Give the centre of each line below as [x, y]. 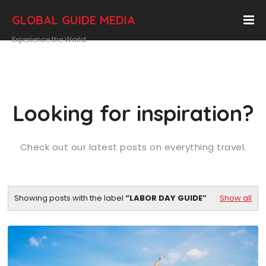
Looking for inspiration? [133, 113]
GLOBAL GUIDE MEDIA [74, 20]
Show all [236, 198]
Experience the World [49, 39]
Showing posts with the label [70, 198]
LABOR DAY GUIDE [166, 198]
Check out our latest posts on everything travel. [133, 147]
